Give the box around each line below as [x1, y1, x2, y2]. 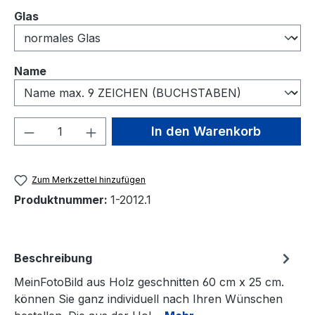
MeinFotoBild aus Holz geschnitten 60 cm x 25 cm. [14, 275, 284, 290]
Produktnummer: [14, 193, 110, 207]
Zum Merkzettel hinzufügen [32, 174, 146, 186]
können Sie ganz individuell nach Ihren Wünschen [14, 292, 283, 307]
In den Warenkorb [151, 124, 262, 139]
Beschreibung [14, 251, 92, 266]
